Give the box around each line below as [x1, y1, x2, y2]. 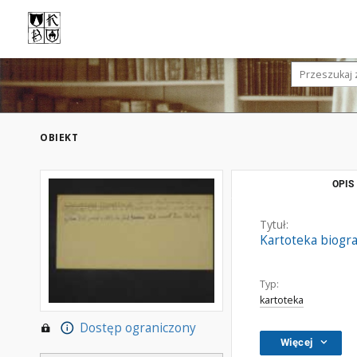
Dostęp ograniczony [79, 320, 196, 337]
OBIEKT [40, 131, 78, 144]
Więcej [280, 336, 313, 348]
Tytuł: [260, 217, 288, 232]
